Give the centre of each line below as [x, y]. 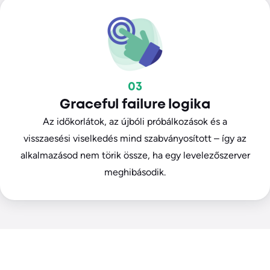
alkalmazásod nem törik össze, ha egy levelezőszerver [135, 155]
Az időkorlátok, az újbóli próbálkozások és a [135, 122]
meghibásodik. [135, 172]
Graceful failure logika [135, 105]
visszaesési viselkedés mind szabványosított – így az [135, 139]
